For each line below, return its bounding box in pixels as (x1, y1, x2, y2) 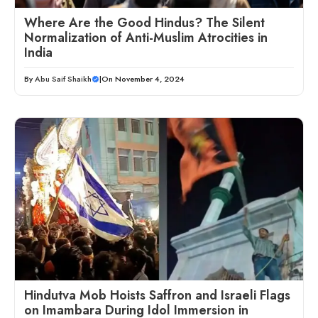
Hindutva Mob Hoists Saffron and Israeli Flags (24, 285, 290, 305)
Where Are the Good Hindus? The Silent (24, 13, 265, 33)
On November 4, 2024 (102, 73, 185, 85)
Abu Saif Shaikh (35, 73, 92, 85)
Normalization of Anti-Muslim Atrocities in (24, 28, 268, 48)
